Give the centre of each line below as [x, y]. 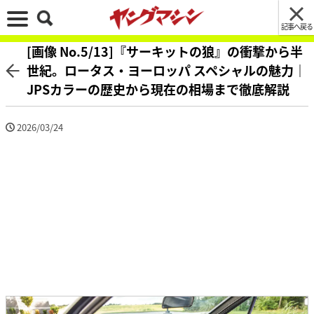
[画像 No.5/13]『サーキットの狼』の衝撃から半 [165, 51]
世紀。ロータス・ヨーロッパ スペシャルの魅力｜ [166, 70]
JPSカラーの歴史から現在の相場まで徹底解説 [158, 89]
